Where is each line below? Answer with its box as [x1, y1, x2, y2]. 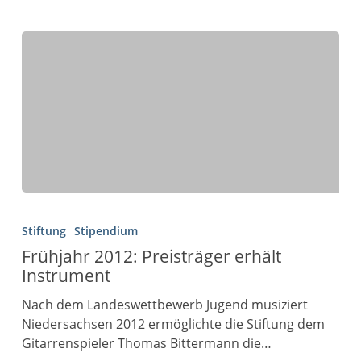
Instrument [21, 264, 110, 288]
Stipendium [73, 223, 138, 239]
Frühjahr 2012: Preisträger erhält [21, 245, 281, 268]
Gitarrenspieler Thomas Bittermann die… [21, 334, 272, 353]
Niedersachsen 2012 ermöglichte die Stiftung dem [21, 315, 325, 334]
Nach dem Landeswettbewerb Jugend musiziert [21, 296, 308, 314]
